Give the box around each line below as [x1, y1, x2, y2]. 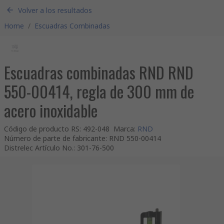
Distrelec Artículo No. [4, 143, 73, 152]
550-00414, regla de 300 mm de [4, 79, 194, 103]
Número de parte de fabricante [4, 133, 105, 143]
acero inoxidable [4, 98, 97, 122]
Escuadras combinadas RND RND [4, 60, 193, 84]
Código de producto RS [4, 124, 79, 133]
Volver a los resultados [18, 5, 92, 15]
